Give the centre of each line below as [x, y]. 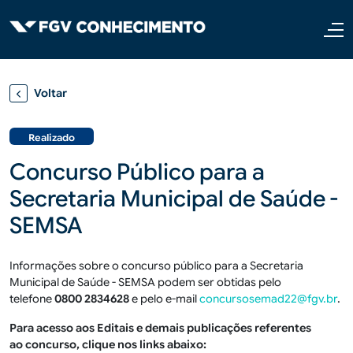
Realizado [52, 138]
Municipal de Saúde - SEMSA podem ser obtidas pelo [145, 282]
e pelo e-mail [164, 299]
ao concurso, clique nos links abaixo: [108, 344]
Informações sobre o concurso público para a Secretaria [156, 266]
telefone [32, 299]
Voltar [50, 93]
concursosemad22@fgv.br [268, 299]
